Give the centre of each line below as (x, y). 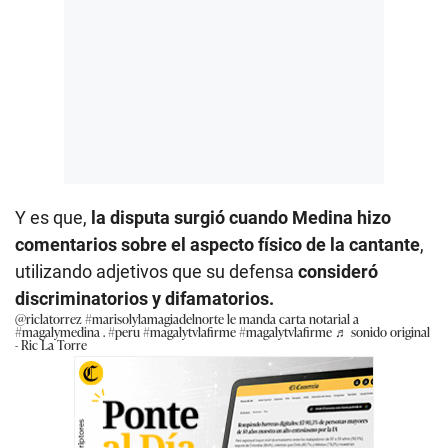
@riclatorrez (48, 318)
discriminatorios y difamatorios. (144, 298)
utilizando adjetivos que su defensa (156, 271)
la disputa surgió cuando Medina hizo (241, 217)
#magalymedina (57, 331)
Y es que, (53, 217)
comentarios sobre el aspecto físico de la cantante (217, 244)
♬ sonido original (382, 331)
